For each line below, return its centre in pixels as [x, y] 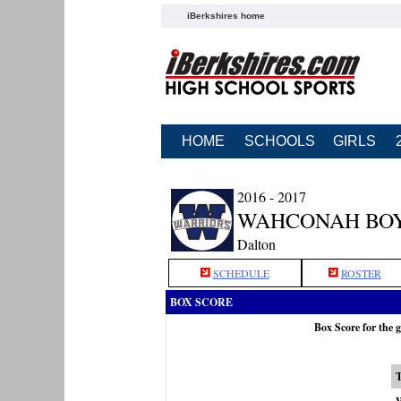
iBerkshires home [226, 15]
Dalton [256, 244]
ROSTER [361, 273]
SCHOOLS [279, 141]
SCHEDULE [241, 273]
